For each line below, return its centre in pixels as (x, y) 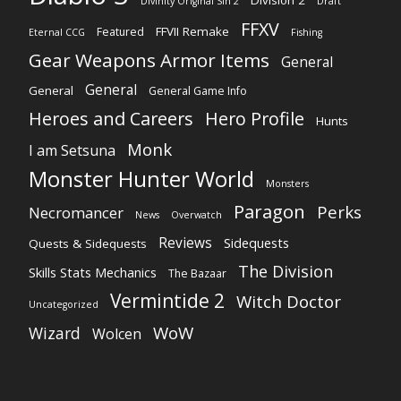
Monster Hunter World (141, 179)
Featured (120, 32)
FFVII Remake (192, 32)
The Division (286, 272)
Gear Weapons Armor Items (149, 60)
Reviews (185, 243)
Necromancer (76, 213)
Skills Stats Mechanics (93, 273)
